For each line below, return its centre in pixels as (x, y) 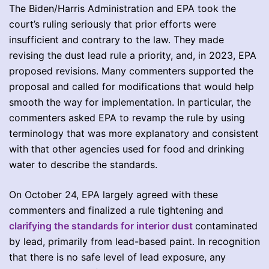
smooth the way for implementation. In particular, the (130, 102)
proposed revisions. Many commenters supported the (131, 71)
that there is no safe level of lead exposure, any (117, 257)
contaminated (226, 225)
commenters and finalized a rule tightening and (116, 210)
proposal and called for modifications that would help (131, 86)
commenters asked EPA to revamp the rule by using (127, 117)
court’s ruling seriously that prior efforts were (113, 24)
